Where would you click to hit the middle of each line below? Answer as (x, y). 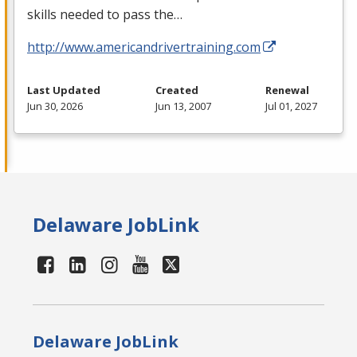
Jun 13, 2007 (183, 106)
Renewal (287, 90)
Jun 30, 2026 (55, 106)
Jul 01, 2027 (291, 106)
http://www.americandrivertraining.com (144, 47)
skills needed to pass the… (105, 15)
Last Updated (64, 90)
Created (177, 90)
